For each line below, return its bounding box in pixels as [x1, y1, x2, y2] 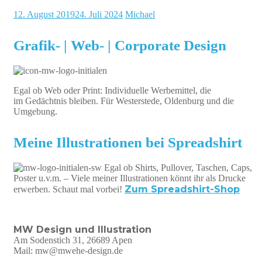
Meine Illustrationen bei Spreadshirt [27, 134, 242, 150]
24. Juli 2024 [75, 9, 123, 19]
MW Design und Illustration [13, 223, 151, 235]
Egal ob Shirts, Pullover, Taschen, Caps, [102, 162, 252, 173]
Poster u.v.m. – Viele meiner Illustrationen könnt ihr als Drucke [13, 173, 246, 183]
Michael [125, 9, 155, 19]
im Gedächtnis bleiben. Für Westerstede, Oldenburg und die [13, 95, 234, 106]
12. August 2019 [13, 9, 75, 19]
